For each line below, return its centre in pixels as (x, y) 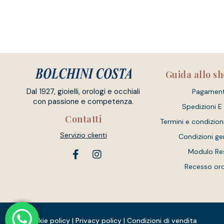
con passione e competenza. (83, 102)
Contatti (83, 119)
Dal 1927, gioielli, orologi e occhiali (83, 92)
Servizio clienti (83, 135)
